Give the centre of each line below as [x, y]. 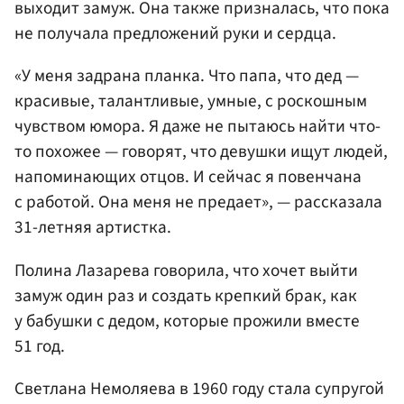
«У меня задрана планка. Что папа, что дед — [187, 76]
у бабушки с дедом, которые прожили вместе [187, 321]
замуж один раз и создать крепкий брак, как [186, 295]
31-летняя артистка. [93, 228]
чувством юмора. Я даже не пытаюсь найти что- [197, 127]
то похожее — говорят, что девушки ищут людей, [201, 152]
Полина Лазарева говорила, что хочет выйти [186, 270]
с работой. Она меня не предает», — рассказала [198, 202]
